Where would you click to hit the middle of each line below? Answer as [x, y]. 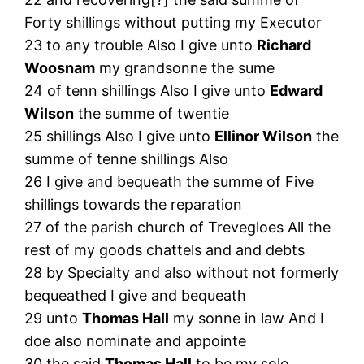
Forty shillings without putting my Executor [173, 22]
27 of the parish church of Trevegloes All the [178, 227]
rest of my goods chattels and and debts [165, 249]
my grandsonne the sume [185, 67]
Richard [284, 45]
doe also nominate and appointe [136, 340]
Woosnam [60, 67]
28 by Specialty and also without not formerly [182, 272]
